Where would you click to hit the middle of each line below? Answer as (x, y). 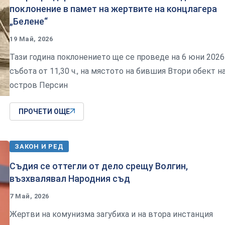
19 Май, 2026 (31, 39)
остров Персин (39, 85)
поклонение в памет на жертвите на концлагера (113, 9)
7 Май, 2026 (29, 196)
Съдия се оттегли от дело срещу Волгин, (99, 166)
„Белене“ (29, 21)
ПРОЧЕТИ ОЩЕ (44, 111)
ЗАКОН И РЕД (39, 146)
